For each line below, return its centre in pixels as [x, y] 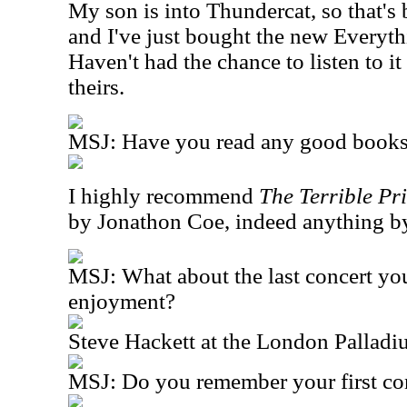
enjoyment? [122, 301]
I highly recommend [164, 196]
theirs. [96, 87]
